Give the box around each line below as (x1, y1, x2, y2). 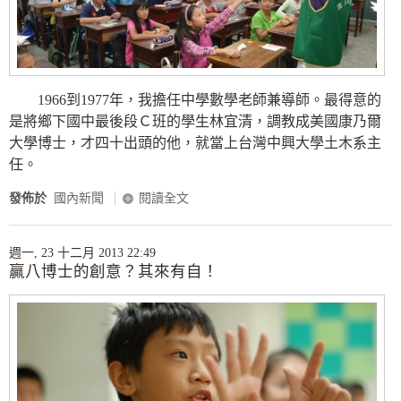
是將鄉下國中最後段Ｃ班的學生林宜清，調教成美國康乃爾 (9, 113, 381, 129)
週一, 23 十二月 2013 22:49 (9, 245, 156, 260)
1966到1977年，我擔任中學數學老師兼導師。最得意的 (9, 91, 381, 107)
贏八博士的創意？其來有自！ (9, 261, 218, 280)
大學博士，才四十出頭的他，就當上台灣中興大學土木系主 (9, 134, 381, 150)
